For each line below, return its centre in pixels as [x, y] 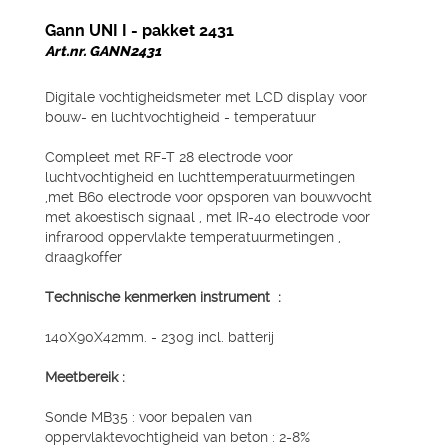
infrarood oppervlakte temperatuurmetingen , [193, 237]
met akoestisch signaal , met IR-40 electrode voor [207, 217]
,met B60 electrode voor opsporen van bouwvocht [208, 197]
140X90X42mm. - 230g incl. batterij [159, 337]
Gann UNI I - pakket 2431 [139, 30]
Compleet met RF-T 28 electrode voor [169, 157]
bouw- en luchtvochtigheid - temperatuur [180, 117]
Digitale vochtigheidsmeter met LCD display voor [206, 97]
